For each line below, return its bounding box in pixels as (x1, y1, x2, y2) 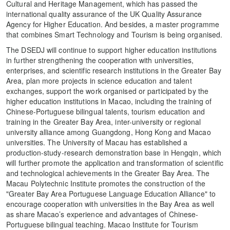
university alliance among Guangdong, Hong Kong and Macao (6, 127, 211, 138)
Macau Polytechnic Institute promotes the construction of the (6, 178, 206, 189)
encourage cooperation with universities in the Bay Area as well (6, 199, 215, 209)
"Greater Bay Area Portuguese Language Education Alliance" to (6, 188, 216, 199)
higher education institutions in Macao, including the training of (6, 96, 212, 107)
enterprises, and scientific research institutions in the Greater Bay (6, 65, 221, 76)
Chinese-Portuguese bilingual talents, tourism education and (6, 106, 205, 117)
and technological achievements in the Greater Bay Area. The (6, 168, 209, 179)
